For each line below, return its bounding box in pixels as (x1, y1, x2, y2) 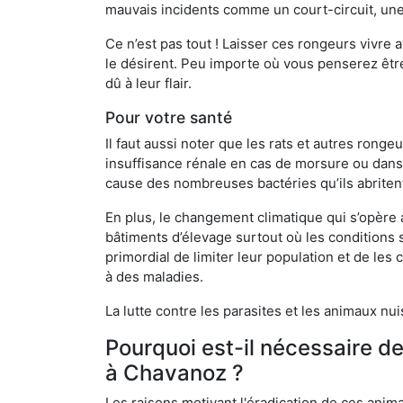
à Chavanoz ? (105, 359, 244, 386)
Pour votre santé (105, 107, 232, 127)
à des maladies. (105, 267, 203, 285)
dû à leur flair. (105, 74, 192, 92)
